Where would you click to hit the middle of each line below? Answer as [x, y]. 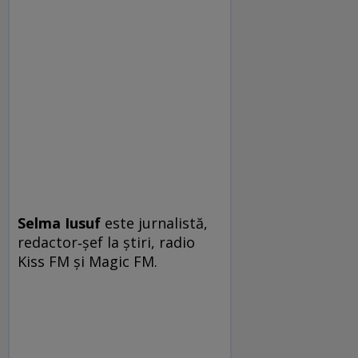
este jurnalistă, [156, 223]
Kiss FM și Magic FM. [88, 262]
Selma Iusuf [61, 223]
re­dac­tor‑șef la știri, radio [106, 243]
